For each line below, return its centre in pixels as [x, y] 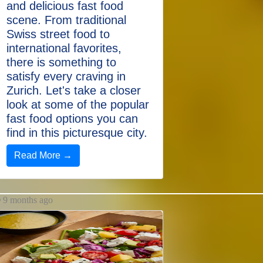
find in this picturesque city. [77, 133]
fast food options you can [72, 119]
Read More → [43, 155]
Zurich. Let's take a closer [74, 90]
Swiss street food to [58, 34]
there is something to [61, 62]
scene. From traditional [66, 20]
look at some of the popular [78, 104]
